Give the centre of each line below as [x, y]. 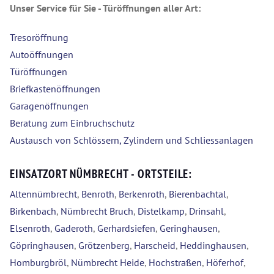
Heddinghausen [213, 246]
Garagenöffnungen [49, 106]
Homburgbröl [38, 263]
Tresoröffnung [39, 38]
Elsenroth [30, 228]
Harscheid [155, 246]
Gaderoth [74, 228]
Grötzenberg [104, 246]
